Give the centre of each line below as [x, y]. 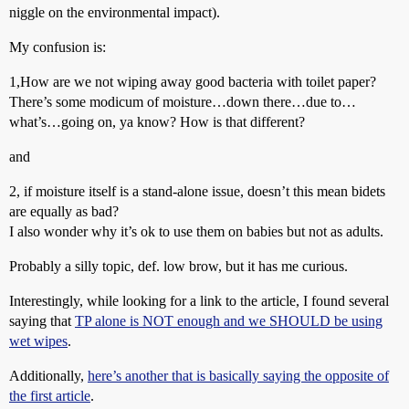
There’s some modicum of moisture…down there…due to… [183, 102]
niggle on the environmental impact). [115, 12]
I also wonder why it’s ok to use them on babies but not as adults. [196, 231]
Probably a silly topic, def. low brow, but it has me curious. [178, 266]
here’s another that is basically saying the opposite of [238, 376]
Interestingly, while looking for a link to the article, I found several [199, 301]
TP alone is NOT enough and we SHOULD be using [229, 321]
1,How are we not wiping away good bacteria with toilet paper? [193, 82]
